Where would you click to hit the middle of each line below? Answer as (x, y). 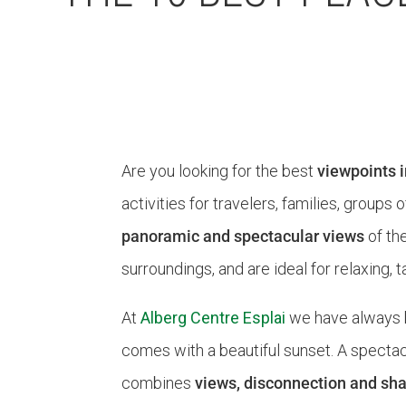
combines (159, 383)
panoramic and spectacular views (243, 236)
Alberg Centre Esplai (213, 318)
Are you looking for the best (220, 171)
